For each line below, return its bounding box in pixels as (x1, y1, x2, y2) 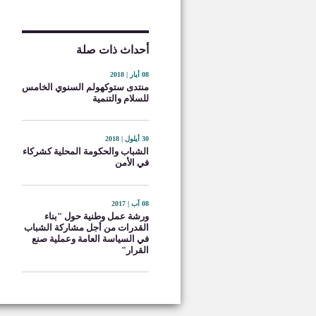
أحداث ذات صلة (76, 44, 149, 56)
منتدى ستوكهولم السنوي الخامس (22, 82, 149, 92)
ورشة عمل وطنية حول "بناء (44, 210, 149, 221)
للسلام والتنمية (92, 93, 149, 104)
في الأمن (115, 157, 149, 169)
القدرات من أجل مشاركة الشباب (24, 221, 149, 233)
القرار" (121, 244, 149, 255)
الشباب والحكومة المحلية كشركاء (23, 146, 149, 157)
